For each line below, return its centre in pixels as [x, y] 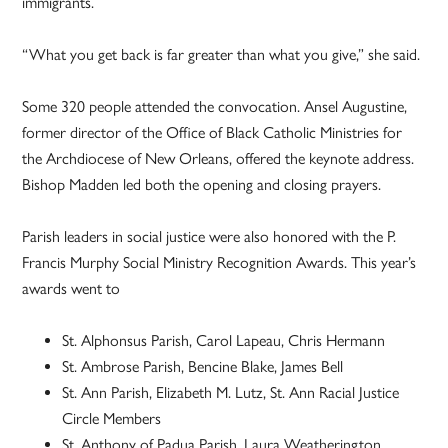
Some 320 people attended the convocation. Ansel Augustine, [215, 107]
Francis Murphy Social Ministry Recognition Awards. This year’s [219, 263]
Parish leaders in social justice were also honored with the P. [209, 237]
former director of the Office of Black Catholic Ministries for [212, 133]
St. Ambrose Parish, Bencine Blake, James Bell [203, 367]
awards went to [71, 289]
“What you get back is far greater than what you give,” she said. [221, 55]
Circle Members [112, 419]
